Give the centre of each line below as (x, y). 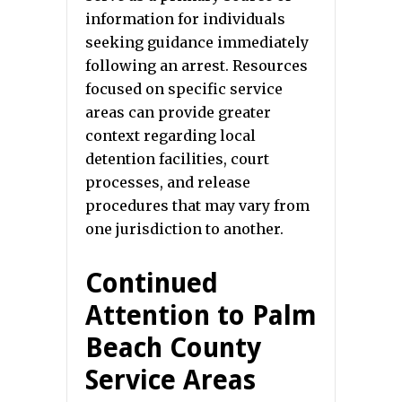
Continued (152, 284)
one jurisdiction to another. (184, 229)
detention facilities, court (177, 159)
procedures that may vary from (197, 206)
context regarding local (170, 136)
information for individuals (185, 19)
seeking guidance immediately (197, 43)
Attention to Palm (201, 316)
